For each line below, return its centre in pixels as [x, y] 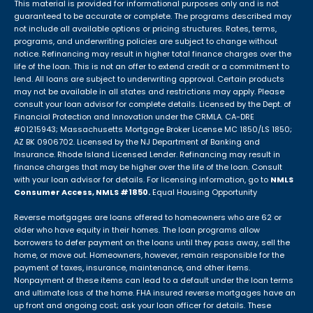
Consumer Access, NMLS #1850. [82, 192]
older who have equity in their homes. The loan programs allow [137, 230]
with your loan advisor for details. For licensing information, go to [142, 180]
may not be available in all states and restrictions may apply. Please [149, 92]
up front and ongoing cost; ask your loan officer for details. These [143, 306]
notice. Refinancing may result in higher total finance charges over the [153, 54]
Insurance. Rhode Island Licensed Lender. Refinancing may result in [147, 155]
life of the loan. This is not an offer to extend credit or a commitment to [152, 67]
